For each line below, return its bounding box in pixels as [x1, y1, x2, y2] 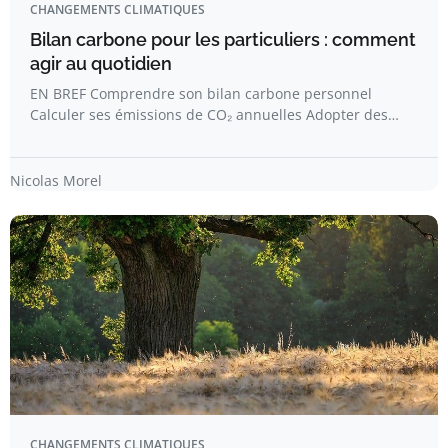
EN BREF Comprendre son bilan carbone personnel [30, 84, 372, 103]
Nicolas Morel [10, 171, 102, 190]
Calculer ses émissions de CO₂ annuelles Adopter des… [30, 105, 399, 124]
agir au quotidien [30, 53, 172, 74]
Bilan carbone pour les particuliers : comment [30, 29, 416, 50]
